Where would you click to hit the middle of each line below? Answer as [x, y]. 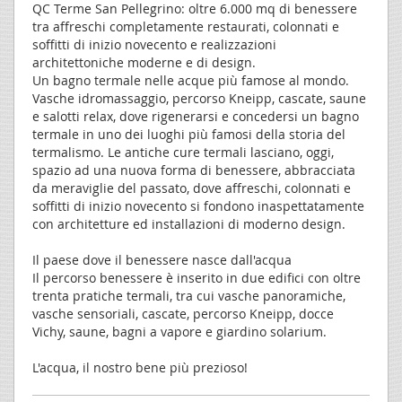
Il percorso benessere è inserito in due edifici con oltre [197, 277]
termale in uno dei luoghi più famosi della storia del [189, 134]
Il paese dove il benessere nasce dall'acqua [162, 259]
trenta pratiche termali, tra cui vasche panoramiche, [189, 295]
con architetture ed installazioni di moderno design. [189, 223]
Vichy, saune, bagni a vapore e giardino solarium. [179, 331]
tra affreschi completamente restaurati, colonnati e [186, 26]
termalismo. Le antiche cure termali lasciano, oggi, [183, 152]
